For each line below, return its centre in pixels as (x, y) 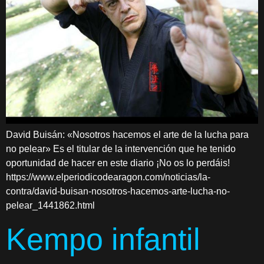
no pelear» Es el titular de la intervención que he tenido (121, 148)
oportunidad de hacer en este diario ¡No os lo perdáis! (118, 163)
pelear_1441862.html (50, 205)
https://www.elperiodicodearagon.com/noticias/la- (108, 177)
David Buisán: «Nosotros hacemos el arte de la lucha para (127, 134)
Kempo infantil (103, 240)
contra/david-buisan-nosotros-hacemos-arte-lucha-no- (118, 191)
